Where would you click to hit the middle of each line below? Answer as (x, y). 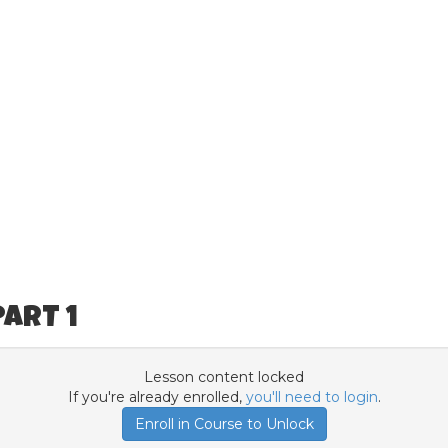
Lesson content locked (224, 377)
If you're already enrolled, (156, 397)
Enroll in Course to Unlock (224, 424)
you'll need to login (311, 397)
